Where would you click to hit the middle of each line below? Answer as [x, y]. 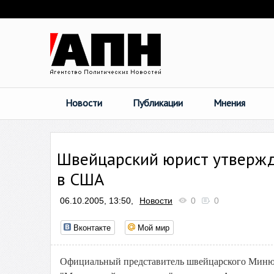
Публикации [158, 103]
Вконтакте [92, 227]
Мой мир [154, 227]
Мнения [229, 103]
